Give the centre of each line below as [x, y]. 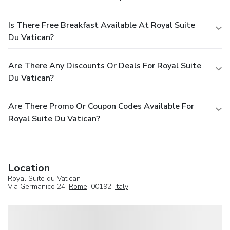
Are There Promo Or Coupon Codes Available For [101, 106]
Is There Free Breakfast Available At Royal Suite [102, 25]
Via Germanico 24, [38, 186]
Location [29, 168]
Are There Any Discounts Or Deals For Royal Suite [105, 65]
